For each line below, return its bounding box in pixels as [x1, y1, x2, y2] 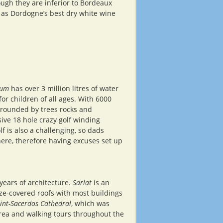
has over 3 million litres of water [9, 84, 118, 93]
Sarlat [73, 178, 92, 187]
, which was [71, 199, 110, 208]
